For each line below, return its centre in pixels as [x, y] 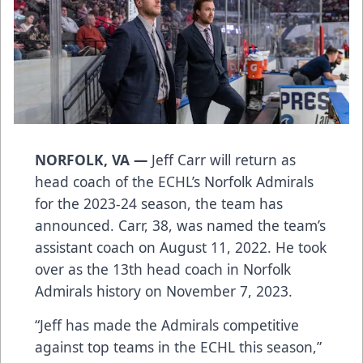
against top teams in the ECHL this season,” [178, 346]
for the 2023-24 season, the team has [159, 203]
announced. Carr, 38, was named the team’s [180, 225]
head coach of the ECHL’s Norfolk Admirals [174, 181]
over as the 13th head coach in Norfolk [163, 269]
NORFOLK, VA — [93, 159]
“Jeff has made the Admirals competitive [167, 325]
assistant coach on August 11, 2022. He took [181, 247]
